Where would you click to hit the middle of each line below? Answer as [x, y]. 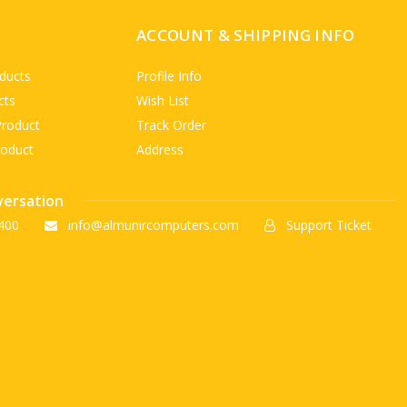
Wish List [163, 100]
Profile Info [169, 75]
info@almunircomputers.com [152, 224]
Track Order [172, 124]
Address [160, 149]
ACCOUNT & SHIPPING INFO [246, 35]
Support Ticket [328, 224]
